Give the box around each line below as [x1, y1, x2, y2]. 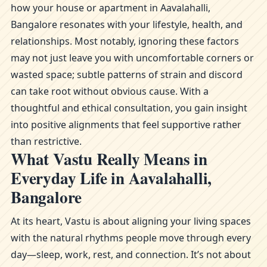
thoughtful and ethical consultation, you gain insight [11, 101, 247, 114]
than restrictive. [11, 135, 82, 148]
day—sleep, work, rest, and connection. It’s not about [11, 248, 251, 261]
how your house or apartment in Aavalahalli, [11, 1, 210, 14]
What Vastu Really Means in [11, 147, 207, 170]
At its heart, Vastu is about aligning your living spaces [11, 215, 251, 228]
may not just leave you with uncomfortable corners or [11, 51, 254, 64]
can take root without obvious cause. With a [11, 85, 209, 98]
